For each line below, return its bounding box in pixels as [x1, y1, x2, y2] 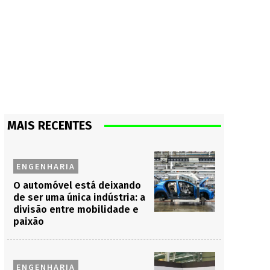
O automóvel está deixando [13, 180, 141, 191]
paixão [13, 216, 44, 227]
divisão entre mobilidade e [13, 204, 139, 215]
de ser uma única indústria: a [13, 192, 145, 203]
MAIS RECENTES [7, 118, 92, 133]
